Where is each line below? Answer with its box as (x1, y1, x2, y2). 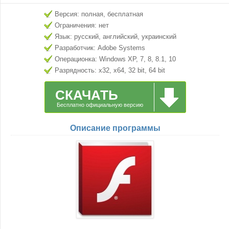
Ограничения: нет (55, 21, 109, 29)
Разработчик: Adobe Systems (55, 44, 145, 52)
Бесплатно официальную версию (56, 102, 143, 108)
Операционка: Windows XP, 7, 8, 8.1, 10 (55, 55, 176, 63)
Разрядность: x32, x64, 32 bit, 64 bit (55, 66, 165, 74)
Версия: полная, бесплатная (55, 10, 143, 18)
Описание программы (70, 124, 161, 132)
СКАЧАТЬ (55, 87, 118, 103)
